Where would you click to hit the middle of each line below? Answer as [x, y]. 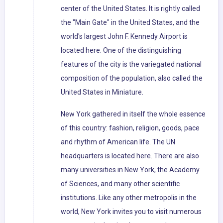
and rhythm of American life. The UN [118, 142]
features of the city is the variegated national [131, 64]
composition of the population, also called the [132, 78]
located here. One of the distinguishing [121, 51]
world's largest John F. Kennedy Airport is [124, 37]
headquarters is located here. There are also [130, 156]
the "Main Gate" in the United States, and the [130, 23]
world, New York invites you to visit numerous [131, 212]
